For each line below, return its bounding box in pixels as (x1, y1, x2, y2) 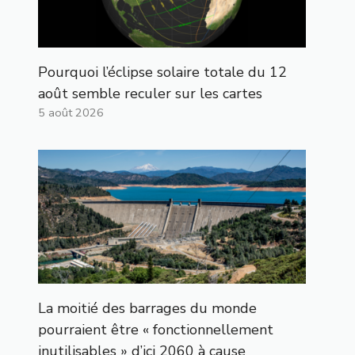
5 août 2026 (38, 104, 104, 120)
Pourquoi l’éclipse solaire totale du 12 (38, 62, 287, 82)
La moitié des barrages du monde (38, 298, 257, 318)
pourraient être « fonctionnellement (38, 319, 273, 339)
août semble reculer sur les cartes (38, 83, 262, 103)
